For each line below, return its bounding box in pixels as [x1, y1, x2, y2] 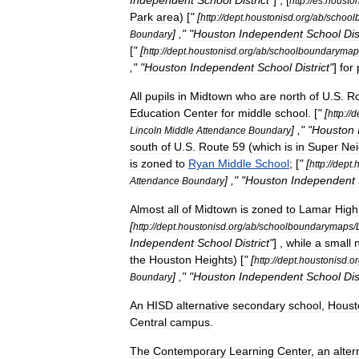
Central [130, 316, 167, 329]
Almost [130, 203, 164, 216]
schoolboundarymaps [259, 221, 353, 232]
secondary [232, 299, 285, 312]
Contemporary [153, 345, 226, 357]
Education [130, 107, 180, 119]
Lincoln [130, 125, 162, 135]
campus [170, 316, 210, 329]
